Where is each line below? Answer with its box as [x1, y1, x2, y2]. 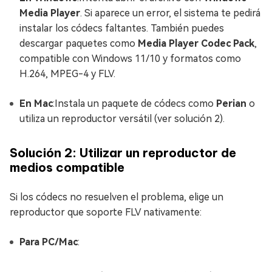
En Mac [19, 98, 53, 109]
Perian [216, 98, 246, 109]
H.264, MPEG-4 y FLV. [19, 68, 115, 80]
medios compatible [10, 160, 124, 175]
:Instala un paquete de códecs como [53, 98, 216, 109]
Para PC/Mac [19, 236, 78, 248]
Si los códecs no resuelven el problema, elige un [10, 191, 223, 203]
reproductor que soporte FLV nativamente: [10, 206, 202, 218]
